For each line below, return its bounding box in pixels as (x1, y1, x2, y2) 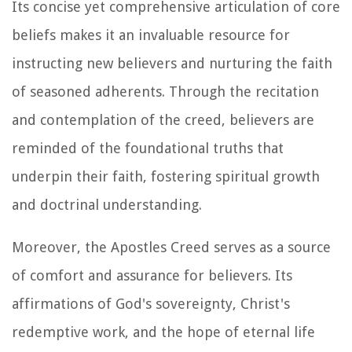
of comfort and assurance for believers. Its (12, 266, 292, 284)
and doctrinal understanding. (12, 196, 202, 213)
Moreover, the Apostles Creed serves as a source (12, 238, 331, 255)
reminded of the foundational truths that (12, 139, 284, 156)
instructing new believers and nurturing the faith (12, 54, 332, 71)
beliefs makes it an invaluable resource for (12, 26, 290, 43)
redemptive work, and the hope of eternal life (12, 323, 315, 340)
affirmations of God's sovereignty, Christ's (12, 295, 290, 312)
